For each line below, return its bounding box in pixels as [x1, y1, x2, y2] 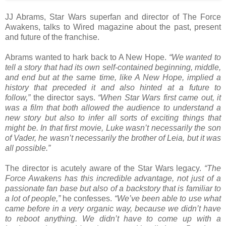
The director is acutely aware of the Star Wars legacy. [5, 164, 204, 173]
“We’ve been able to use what [114, 194, 221, 203]
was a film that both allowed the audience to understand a [5, 103, 221, 112]
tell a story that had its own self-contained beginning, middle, [5, 63, 221, 72]
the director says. [30, 93, 98, 102]
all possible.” [5, 144, 50, 153]
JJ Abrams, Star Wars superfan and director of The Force [5, 13, 221, 22]
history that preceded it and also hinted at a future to [5, 83, 221, 92]
